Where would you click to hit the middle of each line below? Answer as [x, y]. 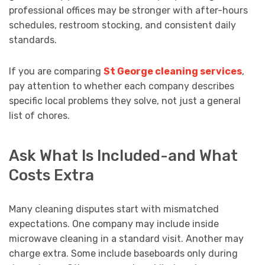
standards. [33, 40]
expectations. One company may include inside [114, 224]
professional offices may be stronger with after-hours [128, 11]
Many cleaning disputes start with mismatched [114, 209]
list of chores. [39, 116]
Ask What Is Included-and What [123, 155]
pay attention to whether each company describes [122, 86]
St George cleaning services [173, 72]
